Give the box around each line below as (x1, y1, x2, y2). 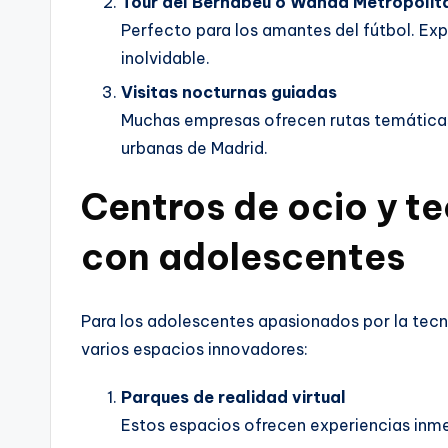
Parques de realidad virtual (121, 387, 346, 408)
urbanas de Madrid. (121, 138, 268, 159)
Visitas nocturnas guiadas (121, 82, 337, 103)
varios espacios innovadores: (81, 339, 308, 360)
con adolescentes (81, 234, 405, 281)
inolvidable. (121, 47, 210, 68)
